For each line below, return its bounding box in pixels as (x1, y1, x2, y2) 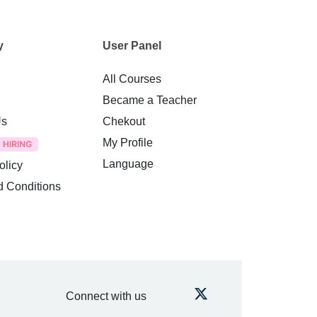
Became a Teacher (102, 93, 197, 106)
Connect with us (66, 289, 146, 302)
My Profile (102, 136, 153, 149)
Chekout (102, 115, 145, 127)
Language (102, 157, 154, 170)
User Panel (102, 40, 161, 52)
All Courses (102, 72, 161, 85)
